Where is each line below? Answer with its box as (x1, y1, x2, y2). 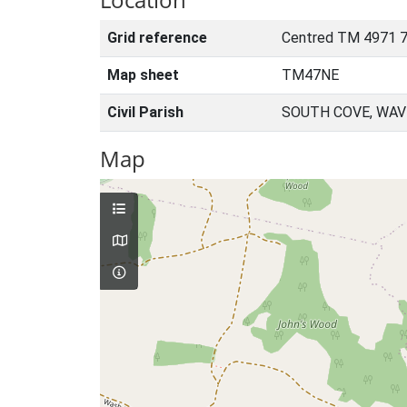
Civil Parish (107, 104, 184, 121)
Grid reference (107, 29, 207, 46)
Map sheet (107, 66, 179, 84)
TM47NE (282, 66, 339, 84)
